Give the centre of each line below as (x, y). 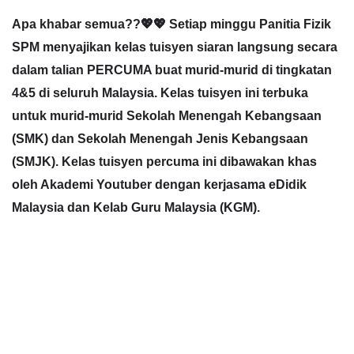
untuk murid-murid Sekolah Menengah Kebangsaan (167, 115)
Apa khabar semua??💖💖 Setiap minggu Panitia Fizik (171, 23)
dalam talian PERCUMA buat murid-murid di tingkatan (172, 69)
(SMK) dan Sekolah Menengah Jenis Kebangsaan (160, 138)
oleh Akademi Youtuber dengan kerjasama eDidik (159, 184)
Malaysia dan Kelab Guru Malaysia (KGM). (136, 207)
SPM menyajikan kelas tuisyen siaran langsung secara (175, 46)
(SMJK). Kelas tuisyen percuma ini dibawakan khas (164, 161)
